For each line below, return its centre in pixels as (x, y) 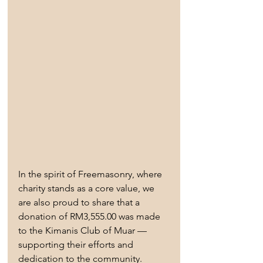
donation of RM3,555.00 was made (90, 217)
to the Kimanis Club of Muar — (84, 231)
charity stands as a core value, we (87, 188)
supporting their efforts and (77, 245)
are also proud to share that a (80, 203)
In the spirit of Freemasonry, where (91, 174)
